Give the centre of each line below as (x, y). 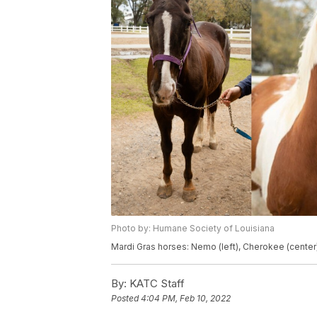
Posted (126, 299)
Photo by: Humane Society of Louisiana (193, 229)
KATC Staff (156, 284)
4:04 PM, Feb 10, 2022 (186, 299)
